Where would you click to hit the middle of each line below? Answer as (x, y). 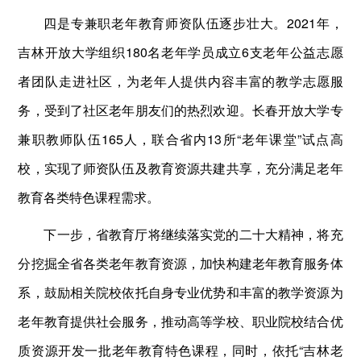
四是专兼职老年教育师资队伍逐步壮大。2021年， (193, 23)
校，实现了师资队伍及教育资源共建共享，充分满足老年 (180, 168)
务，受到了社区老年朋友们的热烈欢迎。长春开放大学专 (180, 110)
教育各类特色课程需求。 (89, 197)
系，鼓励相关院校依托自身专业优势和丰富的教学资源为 (180, 292)
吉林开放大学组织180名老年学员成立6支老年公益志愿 (180, 52)
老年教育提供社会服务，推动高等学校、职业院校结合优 (180, 321)
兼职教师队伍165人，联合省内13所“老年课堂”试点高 (180, 139)
